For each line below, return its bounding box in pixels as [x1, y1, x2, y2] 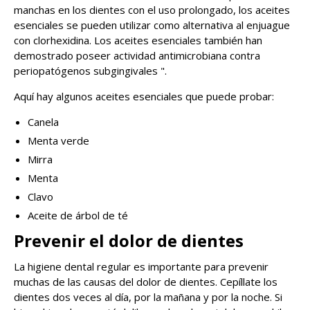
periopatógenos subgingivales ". [14, 64, 167, 78]
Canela [28, 115, 59, 129]
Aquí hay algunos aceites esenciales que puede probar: [14, 89, 274, 104]
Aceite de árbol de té [28, 208, 128, 223]
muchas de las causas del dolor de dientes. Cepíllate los [14, 275, 277, 289]
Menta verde [28, 134, 89, 148]
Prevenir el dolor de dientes [14, 229, 244, 253]
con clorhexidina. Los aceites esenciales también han [14, 33, 262, 48]
